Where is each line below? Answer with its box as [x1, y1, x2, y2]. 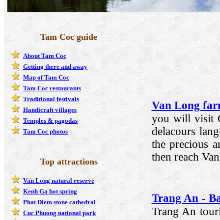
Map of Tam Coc [23, 73, 69, 81]
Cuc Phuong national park [23, 209, 96, 217]
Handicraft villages [23, 106, 77, 113]
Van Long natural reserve [23, 176, 94, 184]
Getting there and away [23, 62, 87, 70]
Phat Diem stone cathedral [23, 198, 96, 206]
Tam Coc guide [40, 31, 97, 42]
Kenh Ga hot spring [23, 187, 77, 195]
